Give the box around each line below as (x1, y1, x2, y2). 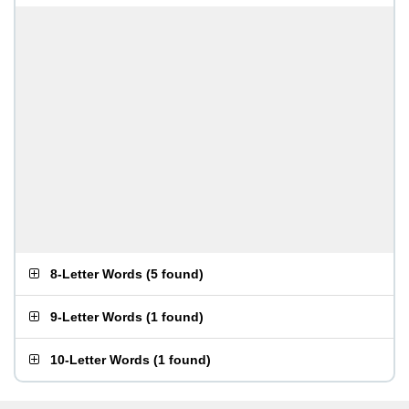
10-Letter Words (50, 352, 150, 367)
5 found (151, 267, 199, 281)
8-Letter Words (50, 267, 142, 281)
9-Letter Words (50, 309, 142, 324)
